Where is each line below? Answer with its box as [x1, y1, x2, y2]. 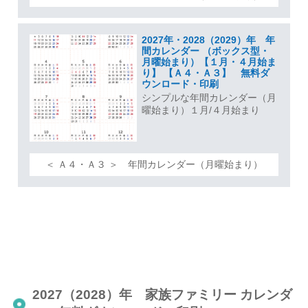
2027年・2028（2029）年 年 [141, 34, 275, 46]
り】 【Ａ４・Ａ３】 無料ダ [141, 67, 269, 79]
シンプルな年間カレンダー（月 [141, 92, 276, 104]
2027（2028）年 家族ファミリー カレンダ [32, 287, 293, 302]
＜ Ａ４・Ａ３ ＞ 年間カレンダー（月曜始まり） [45, 158, 263, 170]
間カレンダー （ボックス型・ [141, 45, 269, 57]
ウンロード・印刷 [141, 78, 219, 90]
